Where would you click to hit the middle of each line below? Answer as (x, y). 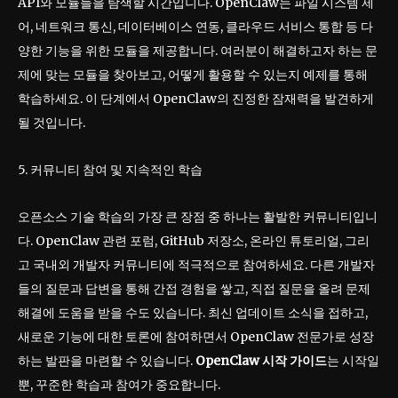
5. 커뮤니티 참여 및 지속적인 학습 (110, 170)
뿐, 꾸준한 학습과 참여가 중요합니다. (119, 385)
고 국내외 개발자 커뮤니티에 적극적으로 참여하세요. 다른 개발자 (196, 265)
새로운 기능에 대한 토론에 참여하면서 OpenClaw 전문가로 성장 (196, 337)
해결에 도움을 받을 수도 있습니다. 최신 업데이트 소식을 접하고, (193, 313)
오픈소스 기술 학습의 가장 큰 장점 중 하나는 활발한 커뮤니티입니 (198, 217)
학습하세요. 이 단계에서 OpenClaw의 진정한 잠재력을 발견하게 (196, 99)
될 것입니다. (52, 123)
